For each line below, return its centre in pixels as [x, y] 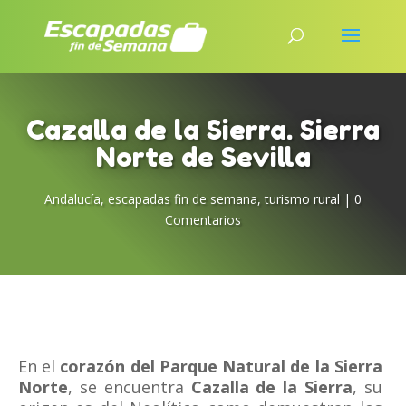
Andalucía [72, 199]
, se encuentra [130, 387]
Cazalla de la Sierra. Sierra [203, 130]
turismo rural [302, 199]
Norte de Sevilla [203, 157]
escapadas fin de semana [183, 199]
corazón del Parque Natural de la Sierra [221, 366]
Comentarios [203, 220]
